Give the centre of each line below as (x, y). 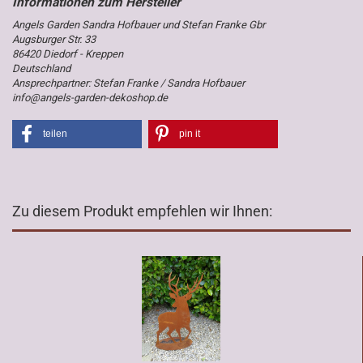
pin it (189, 133)
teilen (55, 133)
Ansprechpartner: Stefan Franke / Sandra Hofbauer (128, 83)
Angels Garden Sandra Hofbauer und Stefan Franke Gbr (139, 24)
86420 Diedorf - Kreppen (68, 53)
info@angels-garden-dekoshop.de (90, 97)
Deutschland (41, 68)
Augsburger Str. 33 (54, 39)
